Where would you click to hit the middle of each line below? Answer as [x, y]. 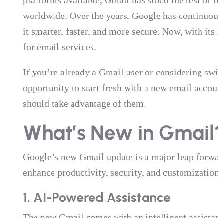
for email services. [59, 47]
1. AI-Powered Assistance [97, 197]
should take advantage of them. [84, 103]
